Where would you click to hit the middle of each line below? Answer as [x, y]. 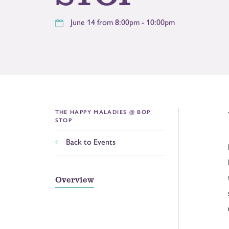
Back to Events [90, 142]
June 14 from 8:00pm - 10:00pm [122, 22]
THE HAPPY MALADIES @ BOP [103, 112]
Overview [74, 179]
